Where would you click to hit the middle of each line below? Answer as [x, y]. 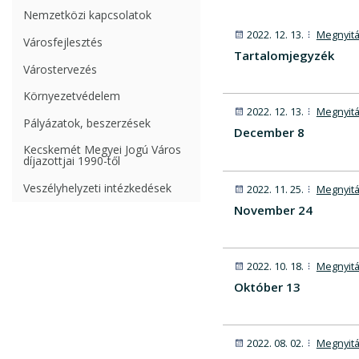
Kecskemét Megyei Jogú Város [102, 150]
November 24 [273, 210]
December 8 [269, 133]
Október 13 [267, 287]
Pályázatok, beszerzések [87, 123]
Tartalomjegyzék [284, 55]
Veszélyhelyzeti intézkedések [97, 188]
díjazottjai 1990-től [72, 161]
